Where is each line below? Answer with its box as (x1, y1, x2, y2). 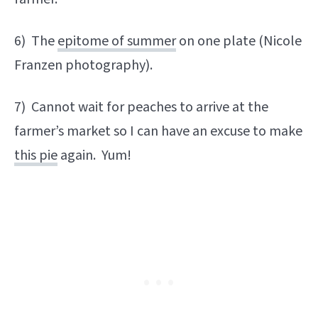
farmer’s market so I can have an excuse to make (14, 121, 302, 141)
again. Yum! (57, 146, 131, 165)
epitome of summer (57, 31, 176, 51)
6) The (14, 31, 57, 51)
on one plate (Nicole (176, 31, 302, 51)
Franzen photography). (14, 55, 153, 75)
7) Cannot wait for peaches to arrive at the (14, 97, 268, 117)
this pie (14, 146, 57, 165)
